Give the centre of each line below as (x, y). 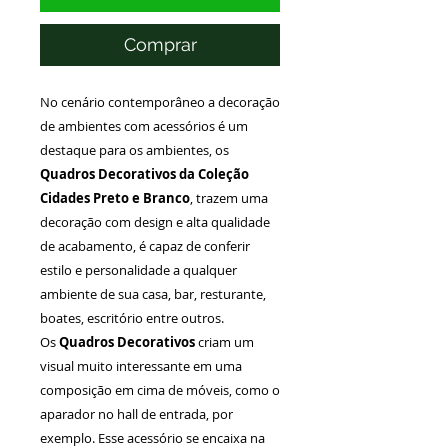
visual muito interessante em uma (141, 365)
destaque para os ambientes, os (134, 149)
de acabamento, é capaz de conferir (145, 245)
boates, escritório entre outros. (132, 317)
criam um (224, 341)
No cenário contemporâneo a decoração (160, 101)
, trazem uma (229, 197)
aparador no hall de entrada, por (136, 413)
